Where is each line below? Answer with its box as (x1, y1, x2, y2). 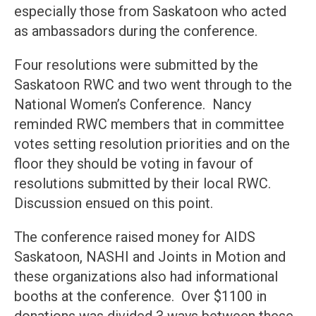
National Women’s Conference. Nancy (14, 96, 251, 114)
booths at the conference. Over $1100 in (14, 288, 267, 305)
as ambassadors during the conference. (14, 23, 261, 40)
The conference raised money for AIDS (14, 229, 255, 246)
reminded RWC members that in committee (14, 116, 284, 133)
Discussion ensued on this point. (14, 195, 213, 212)
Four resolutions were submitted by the (14, 56, 258, 74)
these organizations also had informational (14, 268, 278, 286)
